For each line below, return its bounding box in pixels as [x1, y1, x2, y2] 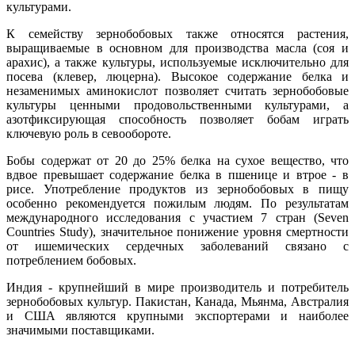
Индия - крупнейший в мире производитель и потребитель [6, 281, 349, 295]
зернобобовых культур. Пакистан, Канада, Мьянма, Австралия [6, 295, 349, 309]
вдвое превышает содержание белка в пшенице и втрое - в [6, 168, 349, 182]
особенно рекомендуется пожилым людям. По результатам [6, 197, 349, 211]
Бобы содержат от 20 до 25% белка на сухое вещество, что [6, 154, 349, 168]
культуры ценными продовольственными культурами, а [6, 98, 349, 113]
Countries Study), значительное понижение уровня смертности [6, 225, 349, 239]
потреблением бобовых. [6, 254, 136, 268]
